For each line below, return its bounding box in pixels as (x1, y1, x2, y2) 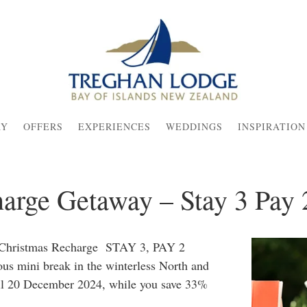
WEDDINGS (165, 119, 223, 133)
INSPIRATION (237, 119, 306, 133)
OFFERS (23, 119, 63, 133)
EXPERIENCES (77, 119, 151, 133)
